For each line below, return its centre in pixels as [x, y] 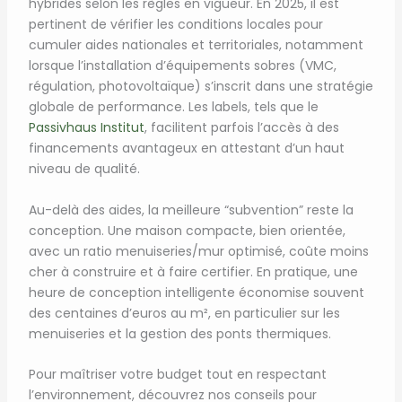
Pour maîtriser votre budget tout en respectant [177, 375]
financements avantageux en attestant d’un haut [186, 149]
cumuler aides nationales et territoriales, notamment [196, 45]
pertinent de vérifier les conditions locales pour [175, 25]
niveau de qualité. [84, 169]
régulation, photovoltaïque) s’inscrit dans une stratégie [201, 87]
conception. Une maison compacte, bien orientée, [187, 230]
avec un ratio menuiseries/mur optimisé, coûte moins [198, 251]
